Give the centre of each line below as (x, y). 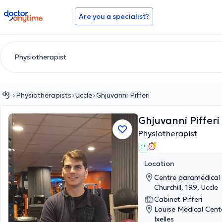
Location (159, 164)
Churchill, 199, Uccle (186, 187)
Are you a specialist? (114, 16)
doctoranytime (31, 14)
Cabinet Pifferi (178, 199)
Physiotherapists (44, 95)
